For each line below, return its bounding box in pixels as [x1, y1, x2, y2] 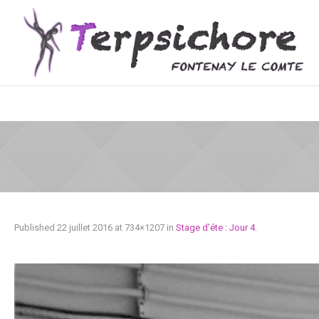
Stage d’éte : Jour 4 [176, 222, 255, 233]
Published [14, 222, 57, 233]
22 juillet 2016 [57, 222, 113, 233]
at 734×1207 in [113, 222, 176, 233]
